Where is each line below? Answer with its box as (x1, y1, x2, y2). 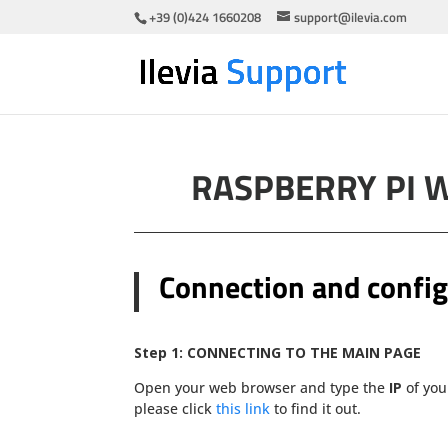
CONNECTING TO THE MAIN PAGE (187, 342, 422, 362)
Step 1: (134, 342, 184, 362)
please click (134, 398, 217, 418)
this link (216, 398, 271, 418)
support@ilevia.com (294, 6, 408, 27)
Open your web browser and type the (134, 377, 390, 397)
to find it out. (270, 398, 362, 418)
